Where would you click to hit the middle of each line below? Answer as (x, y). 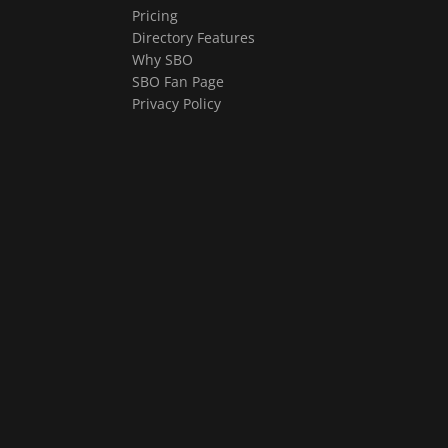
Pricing (155, 15)
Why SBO (162, 59)
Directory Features (193, 37)
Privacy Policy (176, 103)
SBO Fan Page (178, 81)
